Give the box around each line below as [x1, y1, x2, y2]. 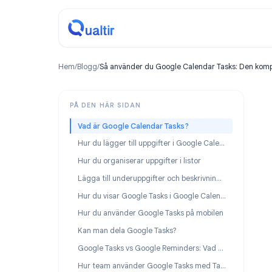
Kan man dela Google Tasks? [86, 251, 196, 262]
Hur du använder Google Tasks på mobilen [86, 231, 248, 243]
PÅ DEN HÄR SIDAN [77, 112, 157, 121]
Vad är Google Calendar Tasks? [86, 134, 210, 146]
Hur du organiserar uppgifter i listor [86, 173, 223, 185]
